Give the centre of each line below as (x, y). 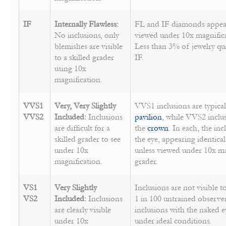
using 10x (71, 69)
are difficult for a (82, 128)
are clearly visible (83, 210)
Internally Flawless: (87, 24)
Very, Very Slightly (86, 106)
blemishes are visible (89, 47)
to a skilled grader (84, 58)
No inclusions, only (87, 36)
